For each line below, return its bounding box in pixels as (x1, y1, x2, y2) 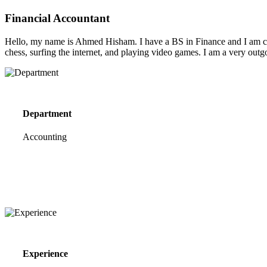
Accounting (23, 132, 67, 142)
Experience (23, 248, 68, 259)
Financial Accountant (5, 12, 110, 24)
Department (23, 108, 72, 119)
